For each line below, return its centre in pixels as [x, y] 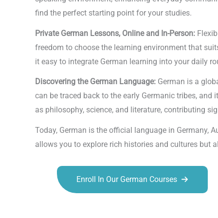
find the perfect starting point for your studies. [113, 13]
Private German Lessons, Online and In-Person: [115, 33]
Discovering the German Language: [95, 82]
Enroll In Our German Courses [127, 179]
